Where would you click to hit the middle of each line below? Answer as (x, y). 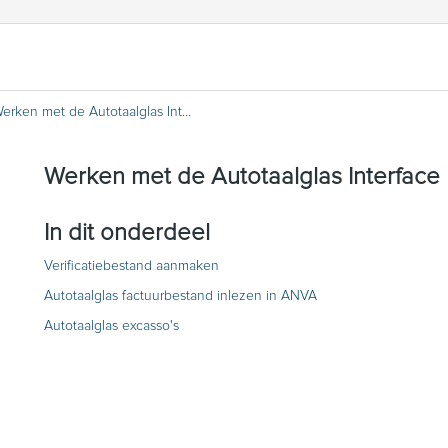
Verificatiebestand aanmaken (131, 265)
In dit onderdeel (127, 232)
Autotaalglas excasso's (111, 325)
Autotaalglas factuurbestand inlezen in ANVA (180, 295)
